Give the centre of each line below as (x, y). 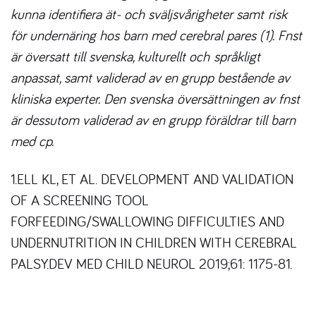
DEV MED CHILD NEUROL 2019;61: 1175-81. (170, 263)
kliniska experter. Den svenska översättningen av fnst (155, 98)
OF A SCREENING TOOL (80, 200)
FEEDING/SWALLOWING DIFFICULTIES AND (160, 221)
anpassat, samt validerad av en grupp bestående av (150, 77)
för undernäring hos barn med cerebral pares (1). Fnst (156, 35)
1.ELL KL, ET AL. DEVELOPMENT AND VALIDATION (152, 178)
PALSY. (30, 263)
